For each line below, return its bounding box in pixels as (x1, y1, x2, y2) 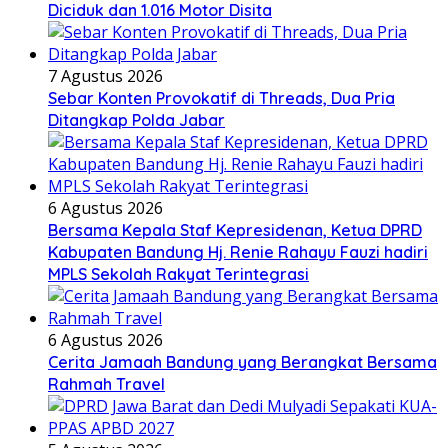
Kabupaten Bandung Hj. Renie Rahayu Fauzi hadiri (48, 241, 428, 262)
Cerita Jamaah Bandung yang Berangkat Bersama (48, 351, 437, 372)
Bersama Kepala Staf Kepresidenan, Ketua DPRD (48, 219, 422, 240)
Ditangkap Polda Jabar (48, 109, 225, 130)
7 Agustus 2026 (48, 64, 163, 87)
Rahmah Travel (48, 373, 165, 394)
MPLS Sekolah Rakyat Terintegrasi (48, 263, 309, 284)
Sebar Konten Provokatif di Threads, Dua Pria (48, 87, 395, 108)
